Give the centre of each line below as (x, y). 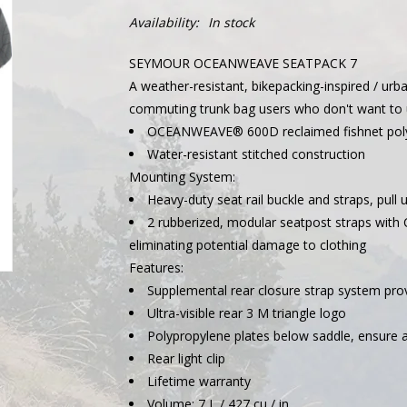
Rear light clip (186, 358)
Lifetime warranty (199, 381)
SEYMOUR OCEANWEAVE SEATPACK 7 (243, 63)
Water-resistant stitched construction (256, 154)
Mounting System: (182, 177)
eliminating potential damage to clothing (247, 245)
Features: (156, 268)
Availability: (164, 22)
